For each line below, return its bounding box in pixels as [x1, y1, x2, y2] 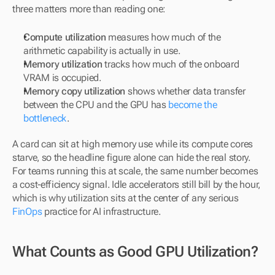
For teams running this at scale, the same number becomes [12, 165, 258, 177]
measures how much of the [106, 31, 221, 43]
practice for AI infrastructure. [42, 206, 161, 217]
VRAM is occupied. [23, 72, 101, 83]
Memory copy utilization [23, 85, 126, 97]
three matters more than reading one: [12, 3, 166, 15]
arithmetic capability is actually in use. [23, 45, 180, 56]
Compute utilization [23, 31, 106, 43]
